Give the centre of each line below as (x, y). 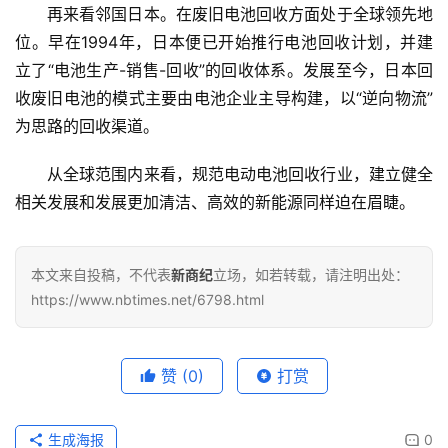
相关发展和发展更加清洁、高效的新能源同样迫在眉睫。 (215, 202)
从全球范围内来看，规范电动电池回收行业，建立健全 (240, 174)
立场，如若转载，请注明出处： (311, 275)
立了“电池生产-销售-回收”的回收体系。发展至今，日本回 (224, 70)
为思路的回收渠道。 (87, 126)
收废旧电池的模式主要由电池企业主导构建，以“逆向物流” (224, 98)
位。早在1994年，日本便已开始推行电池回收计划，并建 (224, 42)
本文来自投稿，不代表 (101, 275)
